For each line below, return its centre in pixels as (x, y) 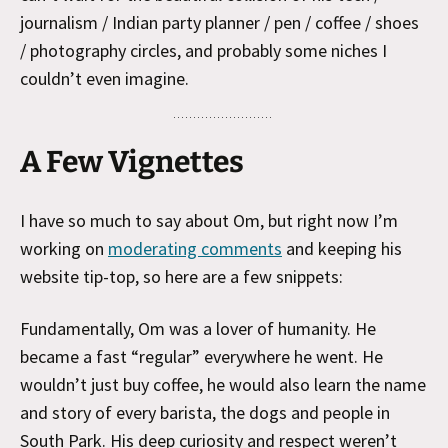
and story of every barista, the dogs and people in (205, 412)
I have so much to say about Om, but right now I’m (209, 220)
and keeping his (342, 248)
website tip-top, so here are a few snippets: (181, 276)
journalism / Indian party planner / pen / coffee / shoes (219, 22)
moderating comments (195, 248)
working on (64, 248)
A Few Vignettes (132, 162)
